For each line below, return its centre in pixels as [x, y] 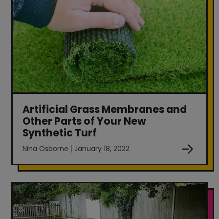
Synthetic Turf [60, 133]
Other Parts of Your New [85, 121]
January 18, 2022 [102, 148]
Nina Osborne [46, 148]
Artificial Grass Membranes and [105, 109]
